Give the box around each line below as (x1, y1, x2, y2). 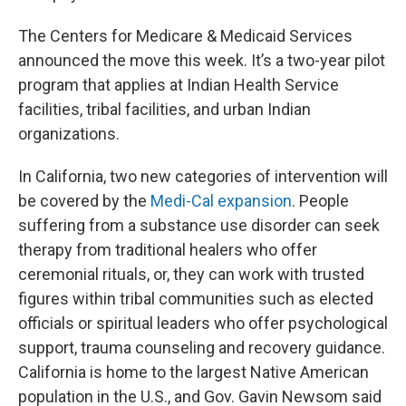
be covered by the (18, 190, 150, 210)
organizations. (18, 123, 120, 143)
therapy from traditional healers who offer (18, 239, 317, 259)
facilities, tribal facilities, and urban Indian (18, 99, 311, 119)
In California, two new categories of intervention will (18, 166, 388, 186)
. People (292, 190, 349, 210)
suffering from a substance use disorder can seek (18, 215, 380, 235)
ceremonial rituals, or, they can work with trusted (18, 264, 364, 284)
